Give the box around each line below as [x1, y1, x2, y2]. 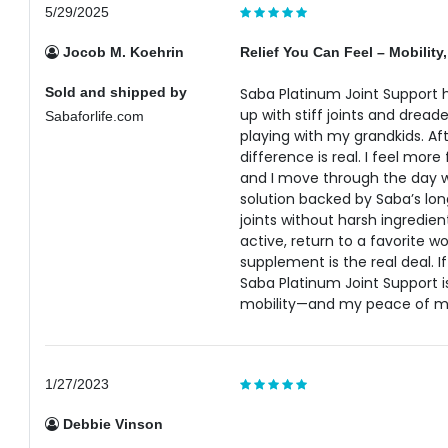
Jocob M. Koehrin [59, 44, 185, 60]
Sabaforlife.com [45, 108, 145, 124]
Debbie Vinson [59, 416, 164, 432]
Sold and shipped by [45, 84, 188, 100]
